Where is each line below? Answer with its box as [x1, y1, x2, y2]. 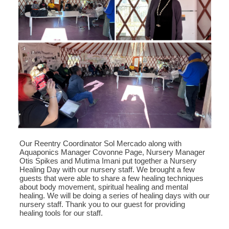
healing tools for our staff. [19, 209, 103, 217]
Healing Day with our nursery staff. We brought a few [19, 165, 195, 174]
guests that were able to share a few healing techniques [19, 174, 203, 182]
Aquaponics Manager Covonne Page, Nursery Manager [19, 148, 205, 156]
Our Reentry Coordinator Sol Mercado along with [19, 139, 181, 148]
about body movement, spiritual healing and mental [19, 182, 188, 191]
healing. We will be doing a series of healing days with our [19, 191, 210, 200]
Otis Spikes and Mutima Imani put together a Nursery [19, 156, 197, 165]
